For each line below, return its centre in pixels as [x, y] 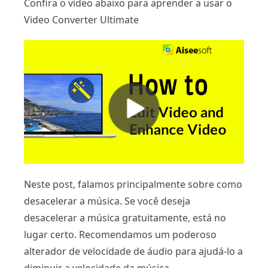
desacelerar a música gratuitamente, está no [125, 218]
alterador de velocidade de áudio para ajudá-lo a [133, 252]
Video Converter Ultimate [81, 20]
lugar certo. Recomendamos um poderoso [120, 235]
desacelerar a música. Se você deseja [107, 201]
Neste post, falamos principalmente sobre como [133, 185]
